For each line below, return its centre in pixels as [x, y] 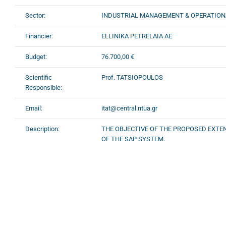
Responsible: [44, 87]
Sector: [35, 15]
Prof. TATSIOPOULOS [132, 77]
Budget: [36, 56]
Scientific [39, 77]
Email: [34, 108]
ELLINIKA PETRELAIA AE [137, 36]
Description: [42, 129]
